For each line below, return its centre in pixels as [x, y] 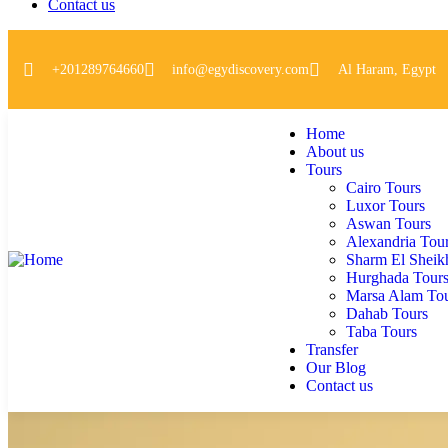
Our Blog [336, 368]
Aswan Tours [388, 224]
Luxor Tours [385, 206]
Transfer [332, 350]
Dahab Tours [387, 314]
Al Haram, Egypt [386, 69]
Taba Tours [381, 332]
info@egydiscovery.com [240, 69]
